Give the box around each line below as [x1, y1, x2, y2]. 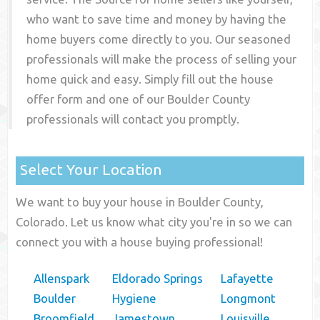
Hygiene [112, 291, 157, 306]
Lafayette [221, 271, 274, 286]
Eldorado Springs [112, 271, 204, 286]
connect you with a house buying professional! [16, 235, 264, 249]
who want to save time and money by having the [26, 12, 287, 26]
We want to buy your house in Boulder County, [16, 195, 264, 209]
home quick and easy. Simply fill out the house [26, 72, 274, 86]
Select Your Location [20, 161, 163, 179]
